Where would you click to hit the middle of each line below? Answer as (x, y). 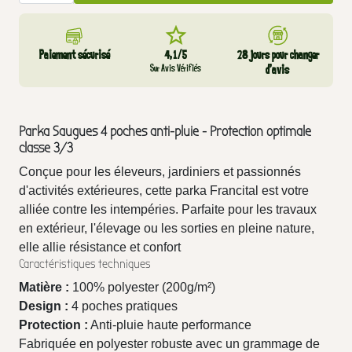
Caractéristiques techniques (85, 264)
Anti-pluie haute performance (170, 325)
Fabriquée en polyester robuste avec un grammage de (169, 344)
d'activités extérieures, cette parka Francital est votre (164, 191)
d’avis (278, 70)
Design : (44, 306)
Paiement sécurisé (74, 55)
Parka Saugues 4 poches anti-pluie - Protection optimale (165, 132)
